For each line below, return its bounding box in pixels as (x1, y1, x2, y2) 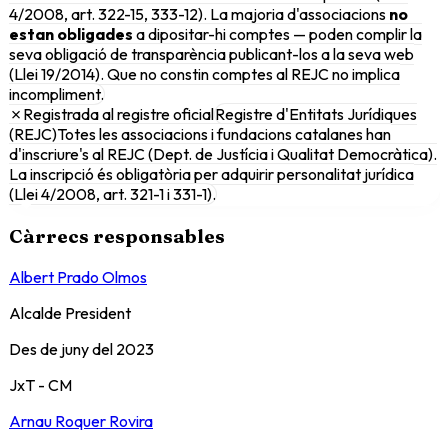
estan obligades (9, 24, 133, 45)
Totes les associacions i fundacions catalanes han (57, 124, 391, 145)
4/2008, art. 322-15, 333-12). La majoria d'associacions (9, 4, 389, 25)
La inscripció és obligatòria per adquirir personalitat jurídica (9, 164, 414, 185)
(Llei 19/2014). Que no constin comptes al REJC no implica (9, 64, 400, 85)
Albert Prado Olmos (9, 266, 147, 287)
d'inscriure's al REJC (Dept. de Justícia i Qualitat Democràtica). (9, 144, 437, 165)
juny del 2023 (61, 338, 154, 359)
